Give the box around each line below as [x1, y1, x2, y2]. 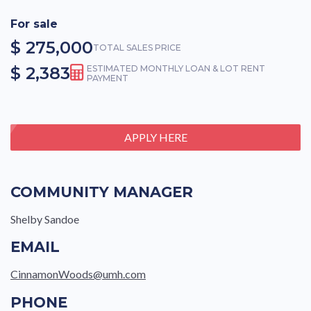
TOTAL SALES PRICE [93, 42, 181, 53]
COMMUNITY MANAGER [10, 183, 193, 201]
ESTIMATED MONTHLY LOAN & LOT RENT [87, 63, 265, 74]
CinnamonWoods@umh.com [10, 267, 146, 281]
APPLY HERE [124, 130, 187, 144]
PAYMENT [87, 73, 128, 84]
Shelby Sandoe [10, 212, 79, 226]
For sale [10, 17, 58, 31]
